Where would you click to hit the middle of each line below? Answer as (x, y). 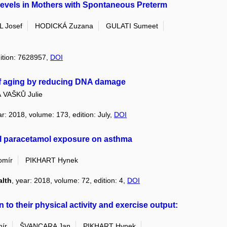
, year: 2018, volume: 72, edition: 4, (70, 181)
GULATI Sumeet (132, 26)
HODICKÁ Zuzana (64, 26)
